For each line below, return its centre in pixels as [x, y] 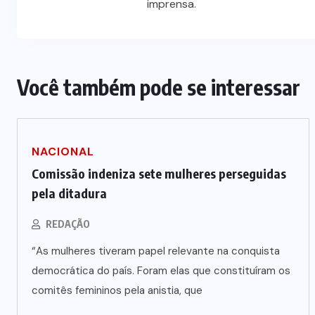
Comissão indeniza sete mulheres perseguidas [159, 174]
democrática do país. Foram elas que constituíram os [161, 271]
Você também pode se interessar [159, 88]
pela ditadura [69, 193]
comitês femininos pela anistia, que [117, 291]
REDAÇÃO [68, 224]
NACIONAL [63, 152]
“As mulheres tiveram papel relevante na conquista [156, 251]
